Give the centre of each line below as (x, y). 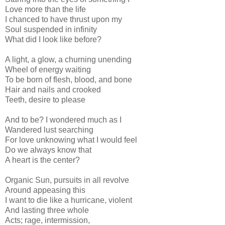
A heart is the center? (42, 160)
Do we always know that (48, 150)
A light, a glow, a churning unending (68, 59)
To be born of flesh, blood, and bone (69, 79)
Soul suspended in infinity (51, 29)
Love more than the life (45, 9)
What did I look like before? (53, 39)
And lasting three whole (47, 210)
